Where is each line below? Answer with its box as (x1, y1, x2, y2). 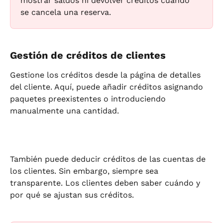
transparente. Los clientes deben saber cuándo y (10, 178, 203, 188)
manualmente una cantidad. (10, 106, 119, 116)
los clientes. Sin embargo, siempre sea (10, 166, 161, 176)
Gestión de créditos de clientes (10, 49, 166, 62)
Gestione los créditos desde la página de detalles (10, 70, 203, 80)
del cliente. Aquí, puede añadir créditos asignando (10, 82, 206, 92)
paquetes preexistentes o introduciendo (10, 94, 168, 104)
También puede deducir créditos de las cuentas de (10, 154, 208, 164)
